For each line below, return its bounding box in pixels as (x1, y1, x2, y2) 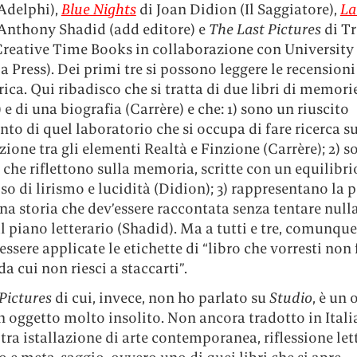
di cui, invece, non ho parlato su (54, 288, 269, 308)
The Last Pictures (208, 20, 321, 39)
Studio (269, 288, 312, 308)
